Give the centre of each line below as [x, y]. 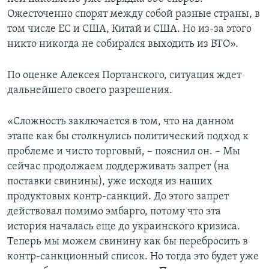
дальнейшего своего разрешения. [90, 91]
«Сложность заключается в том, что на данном [121, 122]
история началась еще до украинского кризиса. [124, 227]
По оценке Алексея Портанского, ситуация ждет [124, 76]
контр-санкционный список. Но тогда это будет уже [133, 257]
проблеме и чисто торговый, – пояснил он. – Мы [124, 152]
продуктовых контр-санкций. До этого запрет [118, 197]
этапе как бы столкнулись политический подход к [128, 137]
